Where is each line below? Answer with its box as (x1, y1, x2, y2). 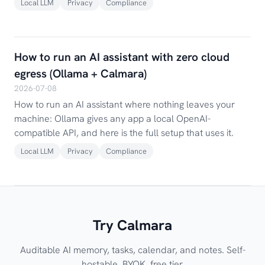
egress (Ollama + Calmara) (14, 66, 147, 82)
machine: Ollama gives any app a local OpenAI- (14, 112, 211, 125)
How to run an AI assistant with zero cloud (14, 50, 230, 65)
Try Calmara (93, 216, 172, 235)
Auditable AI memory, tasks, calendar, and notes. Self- (20, 244, 245, 257)
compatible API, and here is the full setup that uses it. (14, 126, 234, 139)
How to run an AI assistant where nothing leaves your (14, 98, 235, 111)
